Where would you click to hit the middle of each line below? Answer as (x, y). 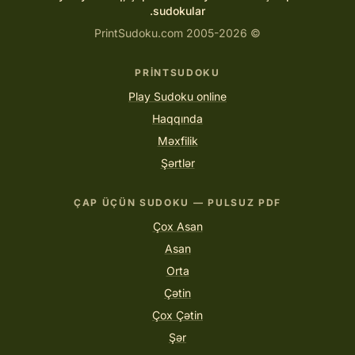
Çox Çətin (177, 315)
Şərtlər (177, 163)
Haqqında (177, 119)
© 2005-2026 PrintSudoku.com (254, 33)
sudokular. (179, 11)
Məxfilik (177, 141)
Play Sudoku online (177, 97)
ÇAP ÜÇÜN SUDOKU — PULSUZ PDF (177, 203)
